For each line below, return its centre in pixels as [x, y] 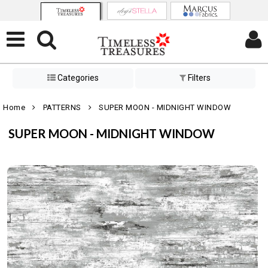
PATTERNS [62, 107]
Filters [199, 78]
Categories [77, 78]
